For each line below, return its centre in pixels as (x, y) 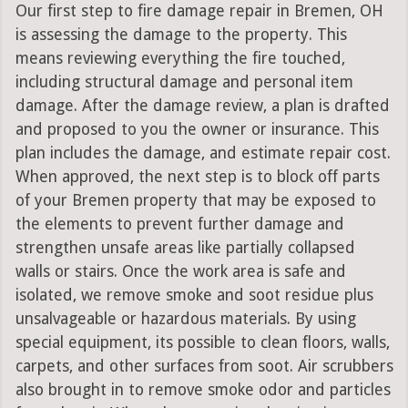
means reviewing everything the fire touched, (180, 59)
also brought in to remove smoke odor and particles (203, 390)
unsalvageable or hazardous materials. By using (185, 319)
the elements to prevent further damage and (179, 224)
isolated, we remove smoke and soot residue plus (194, 296)
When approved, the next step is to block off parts (197, 177)
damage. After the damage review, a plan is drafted (202, 106)
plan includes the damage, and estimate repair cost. (203, 153)
